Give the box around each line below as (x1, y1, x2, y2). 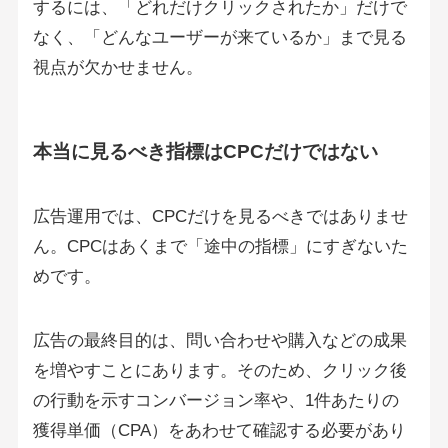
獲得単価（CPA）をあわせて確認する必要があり (32, 421, 406, 441)
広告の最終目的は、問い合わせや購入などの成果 (32, 331, 407, 351)
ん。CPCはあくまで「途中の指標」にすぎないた (32, 237, 408, 257)
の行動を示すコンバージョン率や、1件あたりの (32, 391, 399, 411)
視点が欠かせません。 (32, 57, 203, 77)
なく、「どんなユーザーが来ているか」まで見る (32, 27, 407, 47)
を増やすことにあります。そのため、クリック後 (32, 361, 407, 381)
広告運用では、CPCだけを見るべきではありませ (32, 207, 408, 227)
